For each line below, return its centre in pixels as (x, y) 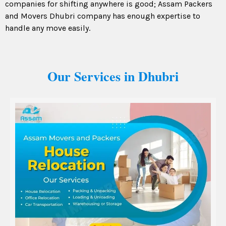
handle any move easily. (48, 28)
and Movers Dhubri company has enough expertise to (103, 16)
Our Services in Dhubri (113, 76)
